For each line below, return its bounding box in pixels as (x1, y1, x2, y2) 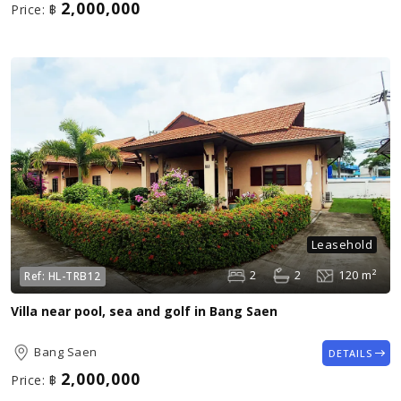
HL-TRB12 (47, 268, 101, 284)
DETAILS (328, 346, 372, 360)
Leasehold (311, 235, 372, 252)
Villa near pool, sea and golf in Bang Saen (11, 302, 277, 320)
